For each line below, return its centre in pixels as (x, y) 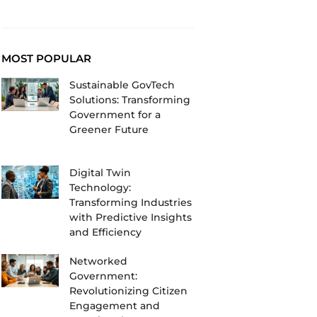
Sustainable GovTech (122, 85)
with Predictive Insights (131, 217)
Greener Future (109, 129)
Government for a (115, 115)
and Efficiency (106, 232)
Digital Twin (100, 172)
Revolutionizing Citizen (129, 290)
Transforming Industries (131, 202)
